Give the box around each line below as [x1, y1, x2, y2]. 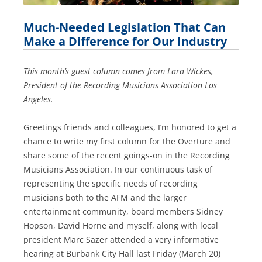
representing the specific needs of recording [23, 177, 198, 189]
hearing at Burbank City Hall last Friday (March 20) [23, 247, 220, 259]
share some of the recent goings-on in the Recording [23, 149, 230, 161]
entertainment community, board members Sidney [23, 205, 223, 217]
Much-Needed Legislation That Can [23, 19, 226, 35]
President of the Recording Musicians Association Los [23, 79, 217, 91]
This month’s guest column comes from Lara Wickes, [23, 65, 213, 77]
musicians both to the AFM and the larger [23, 191, 187, 203]
